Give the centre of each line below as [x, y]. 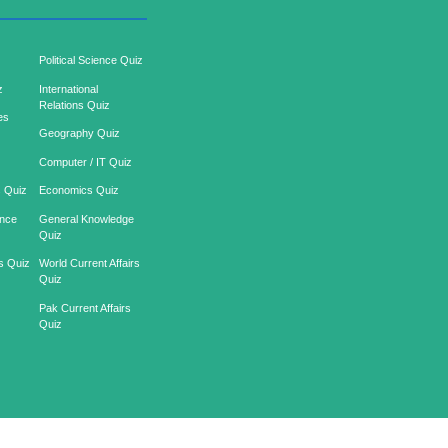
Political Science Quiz [90, 60]
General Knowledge [86, 218]
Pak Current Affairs [84, 307]
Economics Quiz [78, 190]
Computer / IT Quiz [85, 161]
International [68, 88]
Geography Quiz [79, 133]
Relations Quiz [74, 104]
